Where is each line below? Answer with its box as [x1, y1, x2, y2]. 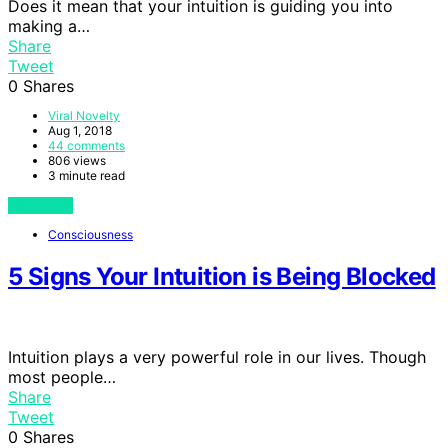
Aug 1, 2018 [48, 122, 112, 138]
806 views [48, 152, 106, 168]
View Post [8, 196, 73, 214]
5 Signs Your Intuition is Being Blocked [8, 261, 436, 291]
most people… [8, 366, 116, 387]
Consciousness [48, 226, 133, 242]
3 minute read [48, 167, 125, 183]
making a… [8, 15, 90, 36]
